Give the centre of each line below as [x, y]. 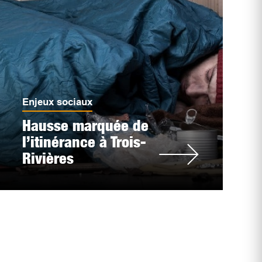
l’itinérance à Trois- [84, 142]
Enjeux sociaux [57, 102]
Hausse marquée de [85, 125]
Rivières [48, 158]
